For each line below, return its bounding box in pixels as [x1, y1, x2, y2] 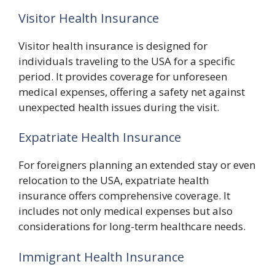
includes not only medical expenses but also [18, 204, 233, 218]
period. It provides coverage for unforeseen [18, 69, 227, 83]
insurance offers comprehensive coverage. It [18, 188, 230, 203]
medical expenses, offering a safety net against [18, 84, 245, 99]
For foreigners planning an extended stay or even [18, 158, 255, 172]
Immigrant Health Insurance [18, 248, 184, 265]
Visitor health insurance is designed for [18, 38, 207, 53]
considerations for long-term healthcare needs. [18, 219, 246, 233]
